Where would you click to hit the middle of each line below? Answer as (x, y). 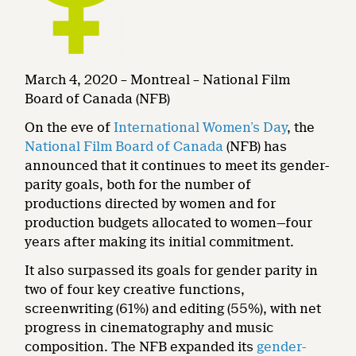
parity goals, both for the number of (138, 185)
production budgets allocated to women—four (169, 223)
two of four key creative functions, (135, 290)
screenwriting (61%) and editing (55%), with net (173, 309)
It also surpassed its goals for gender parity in (172, 271)
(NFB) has (255, 147)
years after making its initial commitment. (160, 242)
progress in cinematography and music (149, 328)
